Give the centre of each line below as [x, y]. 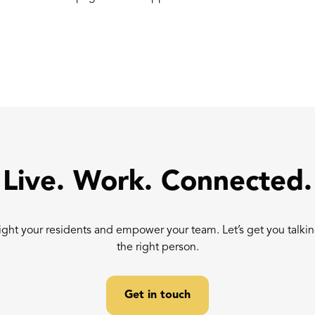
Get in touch [157, 296]
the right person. [157, 248]
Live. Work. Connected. [157, 183]
